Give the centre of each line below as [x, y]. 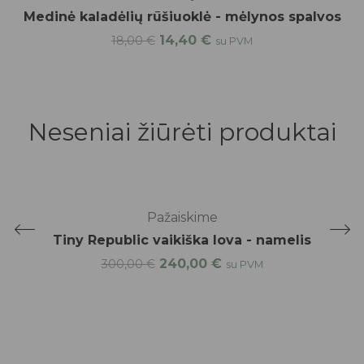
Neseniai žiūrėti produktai [182, 132]
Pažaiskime [182, 217]
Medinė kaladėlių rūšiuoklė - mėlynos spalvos [182, 16]
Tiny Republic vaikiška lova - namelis [182, 240]
